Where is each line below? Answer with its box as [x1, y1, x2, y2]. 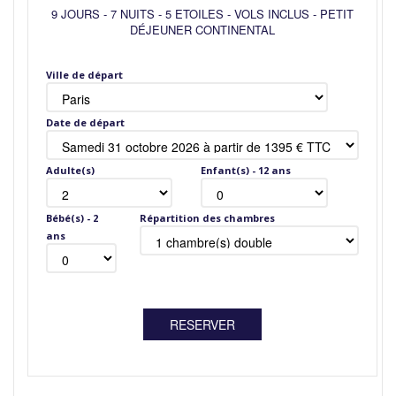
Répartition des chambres [140, 211, 276, 225]
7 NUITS [107, 5, 158, 22]
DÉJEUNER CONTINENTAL [130, 21, 275, 38]
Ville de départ [46, 68, 123, 81]
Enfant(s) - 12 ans [201, 164, 292, 177]
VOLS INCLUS [231, 5, 313, 22]
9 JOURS [51, 5, 103, 22]
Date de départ [46, 116, 125, 129]
